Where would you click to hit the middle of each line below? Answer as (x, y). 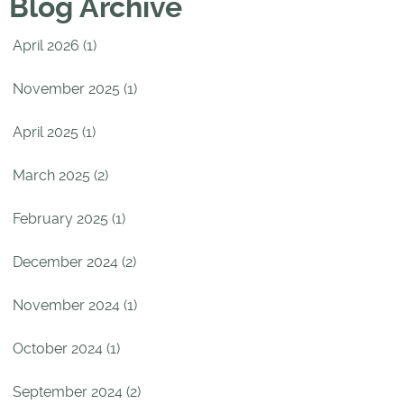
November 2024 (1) (75, 305)
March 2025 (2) (60, 175)
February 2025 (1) (69, 218)
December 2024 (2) (74, 262)
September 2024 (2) (77, 391)
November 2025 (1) (75, 88)
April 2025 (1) (54, 132)
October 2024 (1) (66, 348)
